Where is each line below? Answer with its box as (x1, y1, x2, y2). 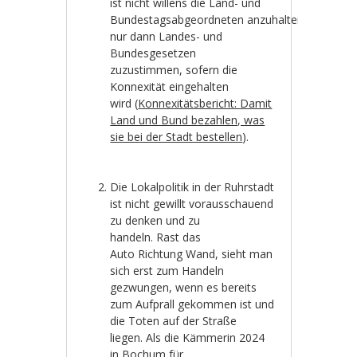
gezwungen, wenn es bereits (110, 280, 257, 296)
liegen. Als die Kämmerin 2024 (110, 330, 265, 346)
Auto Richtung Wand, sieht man (110, 246, 273, 262)
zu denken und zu (110, 213, 201, 229)
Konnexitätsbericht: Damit (138, 96, 273, 112)
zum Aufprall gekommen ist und (110, 296, 275, 312)
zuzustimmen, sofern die (110, 62, 238, 78)
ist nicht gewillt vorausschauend (110, 196, 274, 212)
